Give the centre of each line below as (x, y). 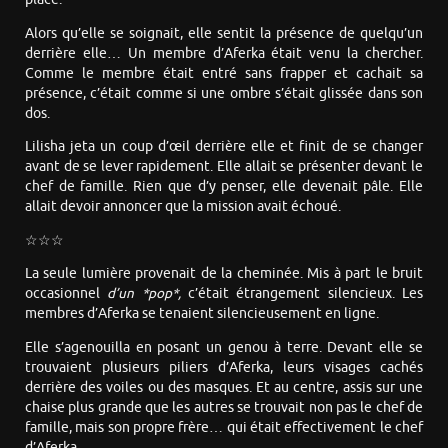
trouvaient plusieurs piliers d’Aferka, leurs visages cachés (224, 367)
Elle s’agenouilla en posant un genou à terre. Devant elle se (224, 347)
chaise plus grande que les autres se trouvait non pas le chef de (224, 407)
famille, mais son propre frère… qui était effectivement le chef (224, 427)
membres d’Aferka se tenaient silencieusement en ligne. (202, 314)
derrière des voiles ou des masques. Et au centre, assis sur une (224, 387)
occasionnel (66, 294)
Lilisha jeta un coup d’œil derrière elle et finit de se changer (224, 147)
